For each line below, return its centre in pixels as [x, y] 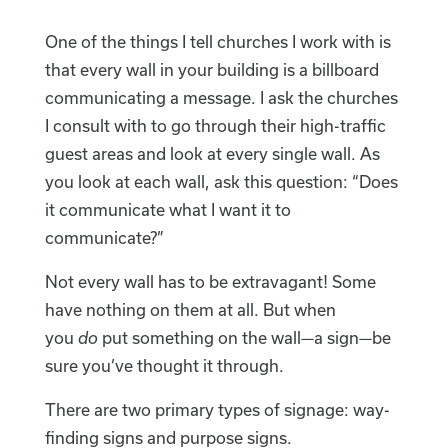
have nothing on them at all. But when [190, 310]
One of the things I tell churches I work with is [217, 42]
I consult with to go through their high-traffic [215, 126]
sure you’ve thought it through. [164, 366]
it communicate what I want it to [167, 210]
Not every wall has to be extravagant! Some [210, 282]
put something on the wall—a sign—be [246, 338]
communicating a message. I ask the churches [221, 98]
